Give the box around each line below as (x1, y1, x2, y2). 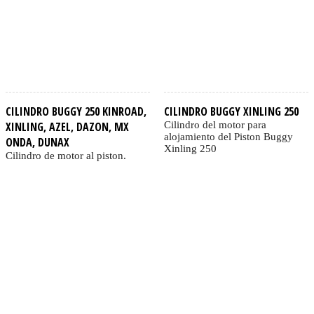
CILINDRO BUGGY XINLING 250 (163, 103, 299, 119)
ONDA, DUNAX (6, 134, 69, 150)
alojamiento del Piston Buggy (163, 130, 293, 142)
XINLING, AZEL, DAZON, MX (6, 118, 129, 135)
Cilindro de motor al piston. (6, 149, 126, 161)
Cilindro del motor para (163, 118, 266, 130)
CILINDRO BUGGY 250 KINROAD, (6, 103, 146, 119)
